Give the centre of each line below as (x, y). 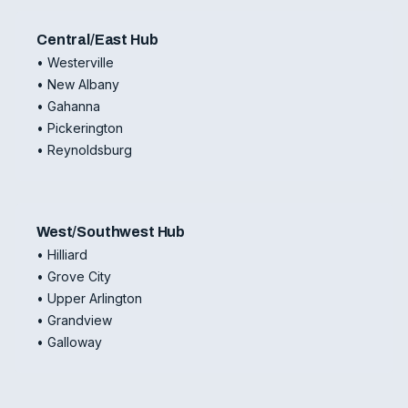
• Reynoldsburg (84, 150)
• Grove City (74, 276)
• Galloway (69, 342)
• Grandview (74, 320)
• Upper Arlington (89, 298)
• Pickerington (80, 128)
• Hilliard (62, 255)
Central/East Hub (97, 40)
